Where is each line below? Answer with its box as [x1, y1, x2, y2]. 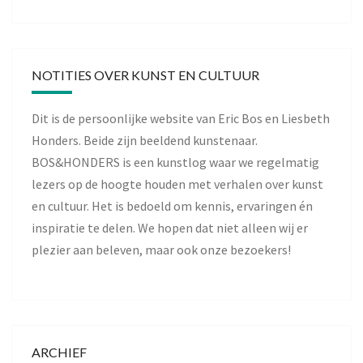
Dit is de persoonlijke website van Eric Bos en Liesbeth [32, 109, 330, 126]
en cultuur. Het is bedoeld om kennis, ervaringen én [32, 197, 313, 214]
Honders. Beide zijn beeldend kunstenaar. [32, 131, 258, 148]
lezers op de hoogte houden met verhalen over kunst [32, 175, 323, 192]
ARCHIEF [32, 344, 87, 360]
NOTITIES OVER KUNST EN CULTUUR [32, 66, 259, 83]
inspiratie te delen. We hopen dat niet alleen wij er [32, 219, 308, 236]
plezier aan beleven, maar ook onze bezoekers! [32, 241, 291, 258]
